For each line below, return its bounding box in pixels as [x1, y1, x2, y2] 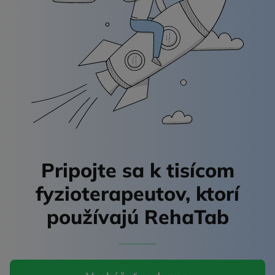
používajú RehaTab [46, 204, 229, 229]
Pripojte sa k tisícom [41, 157, 234, 182]
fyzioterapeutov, [36, 180, 196, 206]
